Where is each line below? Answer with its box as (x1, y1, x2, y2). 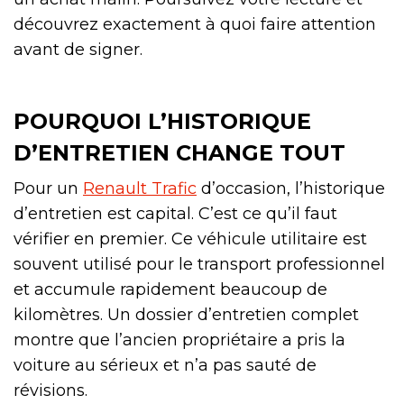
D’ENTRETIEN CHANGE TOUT (14, 140, 345, 167)
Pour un (14, 179, 83, 199)
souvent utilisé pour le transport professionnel (14, 254, 385, 275)
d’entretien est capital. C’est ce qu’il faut (14, 204, 337, 225)
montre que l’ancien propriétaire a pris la (14, 330, 345, 351)
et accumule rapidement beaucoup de (14, 280, 327, 300)
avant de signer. (14, 40, 142, 60)
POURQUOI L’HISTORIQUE (14, 108, 311, 135)
